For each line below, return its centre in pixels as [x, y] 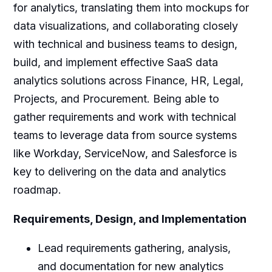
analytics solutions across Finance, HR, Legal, [128, 81]
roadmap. [37, 190]
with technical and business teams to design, [125, 44]
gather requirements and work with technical [124, 117]
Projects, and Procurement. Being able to [116, 99]
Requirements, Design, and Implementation [130, 219]
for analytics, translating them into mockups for [131, 8]
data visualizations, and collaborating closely [125, 26]
